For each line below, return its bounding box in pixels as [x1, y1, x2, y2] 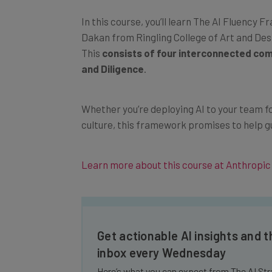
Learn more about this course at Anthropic [81, 145, 271, 158]
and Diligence [81, 49, 144, 62]
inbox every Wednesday [97, 232, 226, 247]
